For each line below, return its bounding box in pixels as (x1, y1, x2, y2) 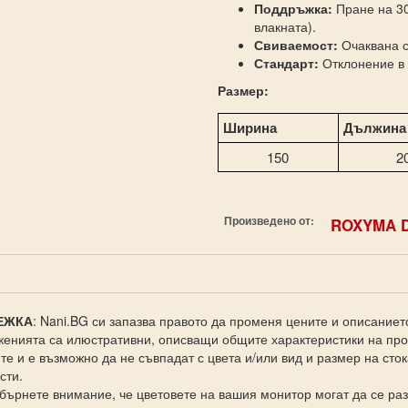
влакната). (253, 17, 316, 36)
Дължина (342, 117, 406, 138)
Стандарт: (253, 54, 319, 72)
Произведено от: (223, 213, 314, 229)
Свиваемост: (253, 36, 338, 54)
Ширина (222, 117, 277, 138)
